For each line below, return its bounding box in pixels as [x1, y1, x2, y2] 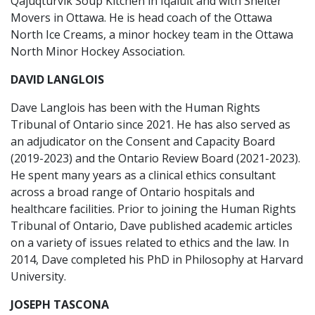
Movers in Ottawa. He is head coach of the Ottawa [11, 10, 272, 25]
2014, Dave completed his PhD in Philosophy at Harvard [11, 252, 303, 267]
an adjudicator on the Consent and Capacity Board [11, 134, 275, 149]
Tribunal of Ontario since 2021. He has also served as [11, 117, 290, 132]
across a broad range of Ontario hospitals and [11, 184, 255, 200]
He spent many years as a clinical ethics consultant [11, 167, 276, 183]
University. [11, 269, 66, 284]
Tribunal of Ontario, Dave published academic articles [11, 218, 292, 233]
